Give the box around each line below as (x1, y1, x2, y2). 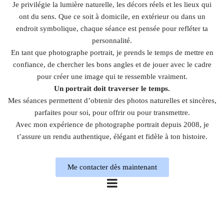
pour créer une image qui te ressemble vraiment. (36, 72, 187, 81)
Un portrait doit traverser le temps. (54, 84, 170, 93)
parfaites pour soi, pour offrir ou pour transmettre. (34, 108, 190, 117)
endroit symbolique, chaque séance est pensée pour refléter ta (16, 24, 208, 33)
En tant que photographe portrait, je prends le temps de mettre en (10, 48, 213, 57)
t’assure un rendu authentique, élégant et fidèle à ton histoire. (16, 132, 207, 141)
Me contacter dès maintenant (67, 163, 157, 171)
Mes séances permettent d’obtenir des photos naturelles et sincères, (7, 96, 216, 105)
